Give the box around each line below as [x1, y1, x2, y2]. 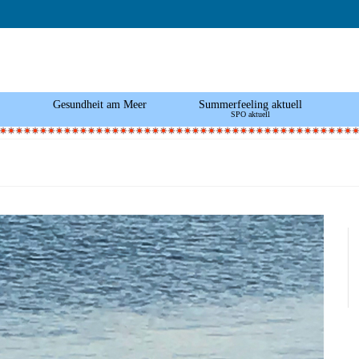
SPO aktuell [230, 109, 270, 119]
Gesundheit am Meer [52, 98, 147, 111]
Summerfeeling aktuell [198, 98, 302, 111]
